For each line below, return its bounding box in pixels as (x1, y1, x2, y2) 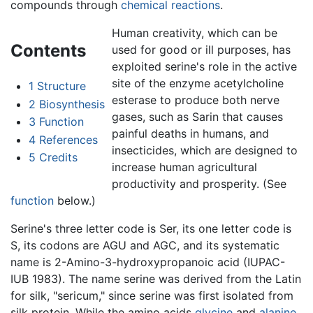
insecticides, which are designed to (111, 143, 298, 158)
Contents (10, 41, 86, 61)
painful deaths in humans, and (111, 126, 269, 141)
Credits (38, 150, 78, 165)
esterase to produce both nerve (111, 93, 279, 108)
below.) (54, 194, 96, 208)
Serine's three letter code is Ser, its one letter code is (10, 221, 291, 236)
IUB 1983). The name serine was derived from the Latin (10, 272, 301, 286)
